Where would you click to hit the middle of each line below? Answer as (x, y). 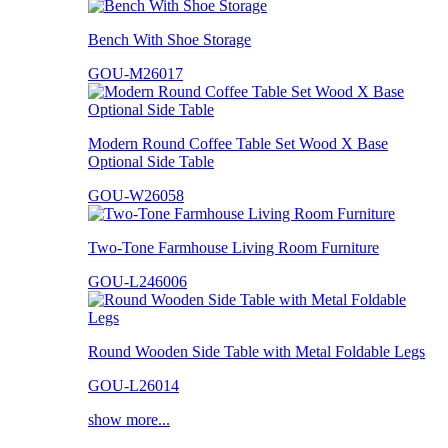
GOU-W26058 (136, 195)
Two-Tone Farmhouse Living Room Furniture (233, 247)
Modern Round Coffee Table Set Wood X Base (238, 143)
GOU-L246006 (137, 281)
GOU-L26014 (133, 385)
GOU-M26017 (135, 73)
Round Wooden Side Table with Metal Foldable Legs (256, 351)
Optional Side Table (151, 161)
